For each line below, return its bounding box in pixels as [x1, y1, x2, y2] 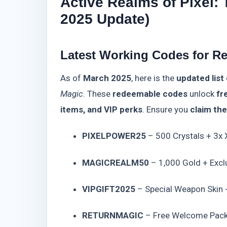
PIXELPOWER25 [82, 131, 146, 141]
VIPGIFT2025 [82, 183, 135, 194]
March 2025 [83, 73, 131, 83]
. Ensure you [142, 104, 190, 115]
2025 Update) [60, 11, 149, 27]
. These [83, 89, 112, 99]
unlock [187, 89, 216, 99]
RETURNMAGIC [82, 210, 143, 220]
